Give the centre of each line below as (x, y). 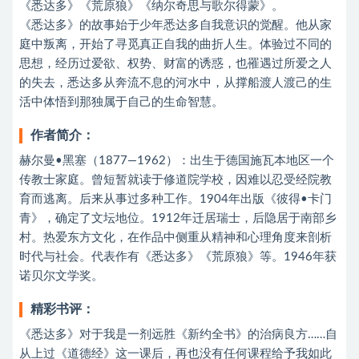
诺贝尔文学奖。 (61, 276)
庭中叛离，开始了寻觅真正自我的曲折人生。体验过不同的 (175, 44)
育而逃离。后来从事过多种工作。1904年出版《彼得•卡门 (175, 199)
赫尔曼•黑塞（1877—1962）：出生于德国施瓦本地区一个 (177, 161)
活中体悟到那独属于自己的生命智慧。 (121, 102)
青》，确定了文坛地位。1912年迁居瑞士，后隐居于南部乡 (178, 218)
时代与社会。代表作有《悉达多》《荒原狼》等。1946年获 (178, 257)
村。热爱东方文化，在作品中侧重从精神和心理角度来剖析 (175, 238)
